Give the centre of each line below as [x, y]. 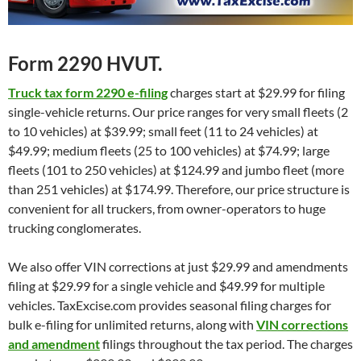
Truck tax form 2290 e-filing [88, 92]
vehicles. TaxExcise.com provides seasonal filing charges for [170, 305]
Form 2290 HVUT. [85, 63]
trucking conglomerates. [75, 227]
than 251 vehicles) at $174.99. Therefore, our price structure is [179, 189]
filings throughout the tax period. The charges [226, 343]
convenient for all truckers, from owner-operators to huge [167, 208]
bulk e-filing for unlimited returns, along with [132, 324]
